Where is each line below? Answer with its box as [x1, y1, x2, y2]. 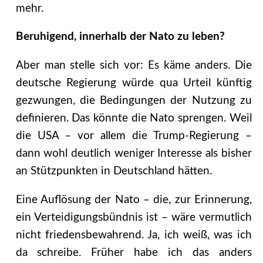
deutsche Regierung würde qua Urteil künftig [15, 77, 252, 89]
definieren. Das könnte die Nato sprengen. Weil [15, 113, 252, 124]
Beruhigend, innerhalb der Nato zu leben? [15, 31, 225, 43]
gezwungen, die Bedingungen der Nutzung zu [15, 95, 252, 107]
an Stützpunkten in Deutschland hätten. [15, 166, 212, 177]
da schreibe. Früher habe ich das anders [15, 247, 252, 259]
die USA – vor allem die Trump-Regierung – [15, 130, 252, 142]
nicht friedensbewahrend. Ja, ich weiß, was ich [15, 230, 252, 241]
